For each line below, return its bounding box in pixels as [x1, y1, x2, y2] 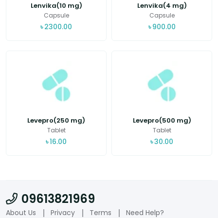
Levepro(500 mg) [132, 116, 191, 125]
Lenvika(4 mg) [137, 1, 187, 10]
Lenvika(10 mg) [30, 1, 82, 10]
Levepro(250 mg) [27, 116, 85, 125]
